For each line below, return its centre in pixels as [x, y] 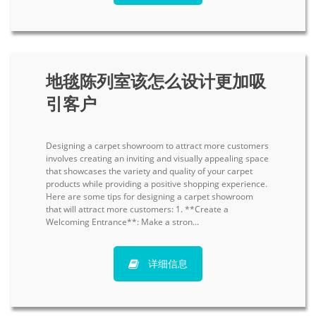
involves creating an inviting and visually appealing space [157, 158]
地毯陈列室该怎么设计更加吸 [156, 80]
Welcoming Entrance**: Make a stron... [122, 221]
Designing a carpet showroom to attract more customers [157, 145]
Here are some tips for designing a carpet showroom [150, 196]
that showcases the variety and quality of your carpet [149, 171]
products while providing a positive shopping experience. [157, 183]
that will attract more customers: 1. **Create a [137, 209]
